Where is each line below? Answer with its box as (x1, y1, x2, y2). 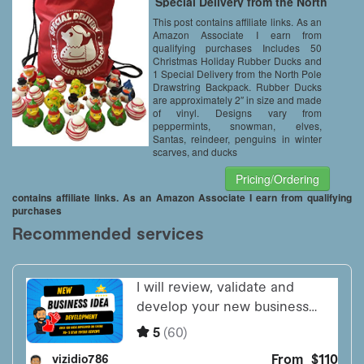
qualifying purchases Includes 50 (152, 40, 323, 54)
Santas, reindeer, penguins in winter (152, 131, 323, 145)
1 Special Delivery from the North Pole (152, 66, 323, 80)
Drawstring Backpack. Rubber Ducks (152, 79, 323, 93)
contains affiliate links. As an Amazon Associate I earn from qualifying (12, 189, 352, 205)
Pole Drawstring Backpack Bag (155, 4, 327, 21)
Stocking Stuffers (193, 27, 289, 44)
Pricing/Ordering (236, 170, 320, 187)
